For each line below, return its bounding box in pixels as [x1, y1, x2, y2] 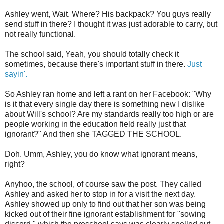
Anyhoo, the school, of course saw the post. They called [5, 179, 201, 188]
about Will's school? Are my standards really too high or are [5, 109, 214, 118]
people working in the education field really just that [5, 119, 186, 128]
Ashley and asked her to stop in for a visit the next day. [5, 189, 196, 198]
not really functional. [5, 29, 76, 38]
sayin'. [5, 69, 27, 78]
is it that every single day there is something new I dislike [5, 99, 205, 108]
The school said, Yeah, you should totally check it [5, 49, 179, 58]
